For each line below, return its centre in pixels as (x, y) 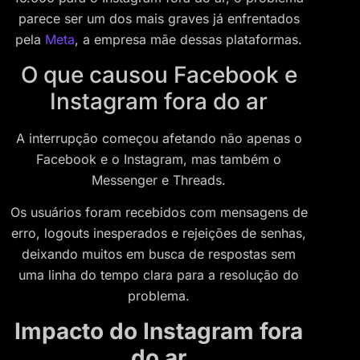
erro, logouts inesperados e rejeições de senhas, (159, 233)
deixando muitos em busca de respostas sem (159, 254)
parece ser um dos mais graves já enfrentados (159, 19)
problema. (159, 296)
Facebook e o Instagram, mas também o (159, 159)
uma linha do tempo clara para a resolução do (159, 275)
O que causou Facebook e (159, 74)
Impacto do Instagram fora (159, 331)
